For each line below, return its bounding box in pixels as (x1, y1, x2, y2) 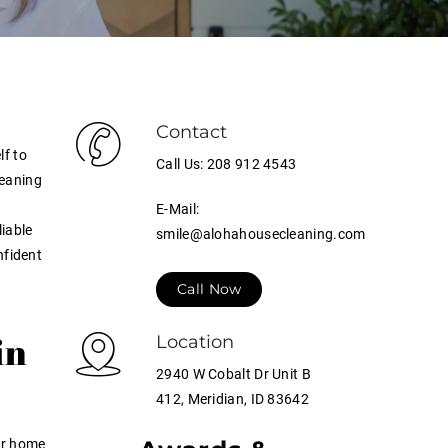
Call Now (177, 280, 242, 298)
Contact (156, 121, 227, 143)
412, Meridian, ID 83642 (156, 391, 309, 407)
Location (156, 331, 234, 353)
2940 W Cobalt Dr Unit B (156, 366, 311, 382)
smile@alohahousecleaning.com (156, 226, 366, 242)
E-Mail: (156, 201, 200, 217)
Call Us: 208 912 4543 (156, 156, 297, 172)
